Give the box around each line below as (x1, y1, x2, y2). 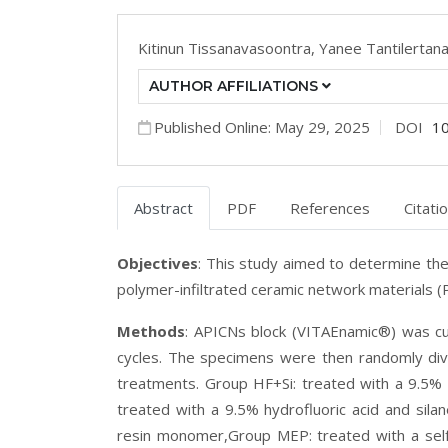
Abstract (134, 198, 193, 218)
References (290, 198, 370, 218)
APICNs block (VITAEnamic (193, 321, 379, 341)
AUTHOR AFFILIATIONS (149, 77, 322, 95)
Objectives (117, 253, 198, 273)
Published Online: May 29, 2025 (154, 117, 370, 137)
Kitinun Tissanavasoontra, (138, 38, 319, 58)
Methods (117, 321, 185, 341)
